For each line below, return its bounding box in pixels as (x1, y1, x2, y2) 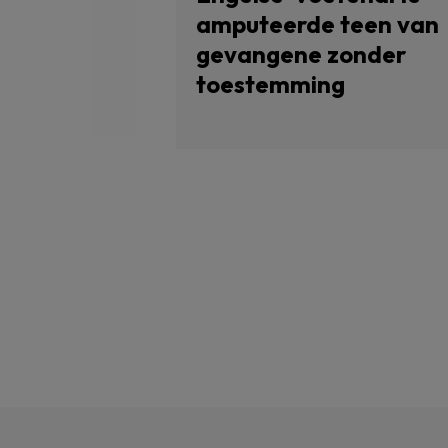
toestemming (196, 69, 345, 99)
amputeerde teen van (196, 9, 439, 39)
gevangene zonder (196, 39, 406, 69)
